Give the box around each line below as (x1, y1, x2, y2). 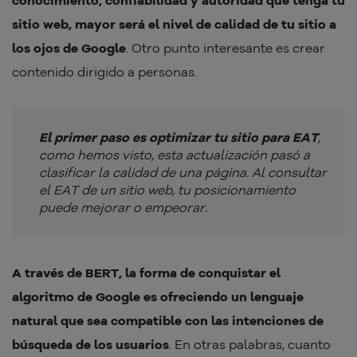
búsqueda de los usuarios (12, 336, 169, 353)
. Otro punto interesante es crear (126, 40, 325, 57)
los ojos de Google (12, 40, 126, 57)
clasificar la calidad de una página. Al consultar (39, 164, 327, 181)
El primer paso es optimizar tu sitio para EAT (39, 129, 318, 146)
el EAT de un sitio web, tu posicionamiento (39, 182, 296, 198)
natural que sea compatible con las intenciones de (12, 312, 324, 329)
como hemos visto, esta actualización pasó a (39, 147, 310, 163)
